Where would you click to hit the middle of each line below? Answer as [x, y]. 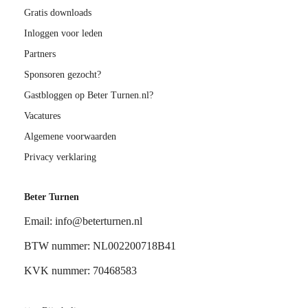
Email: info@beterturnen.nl [83, 221]
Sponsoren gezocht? [63, 74]
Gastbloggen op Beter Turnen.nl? [89, 95]
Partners [40, 54]
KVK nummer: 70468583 [80, 270]
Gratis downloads [58, 12]
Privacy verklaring [60, 157]
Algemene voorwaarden [70, 136]
